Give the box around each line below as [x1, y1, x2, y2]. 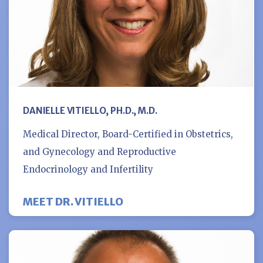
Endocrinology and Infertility [23, 163, 153, 175]
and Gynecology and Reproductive [23, 146, 176, 157]
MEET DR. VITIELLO [23, 194, 123, 208]
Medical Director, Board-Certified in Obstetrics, [23, 128, 233, 140]
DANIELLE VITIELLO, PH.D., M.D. [23, 104, 157, 116]
